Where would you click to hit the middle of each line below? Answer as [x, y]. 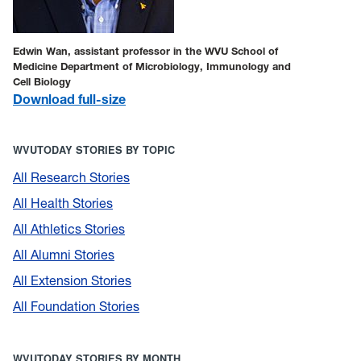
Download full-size [69, 99]
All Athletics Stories [69, 228]
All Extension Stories [72, 280]
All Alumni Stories [64, 254]
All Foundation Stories [76, 306]
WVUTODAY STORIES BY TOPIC [94, 149]
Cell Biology [42, 81]
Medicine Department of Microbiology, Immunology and [152, 66]
